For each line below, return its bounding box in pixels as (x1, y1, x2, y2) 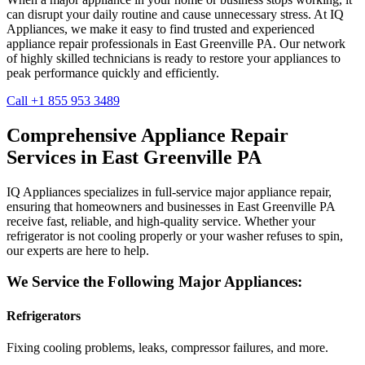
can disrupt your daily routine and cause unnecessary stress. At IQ (7, 7, 344, 21)
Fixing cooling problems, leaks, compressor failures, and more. (7, 340, 328, 354)
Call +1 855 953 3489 (7, 93, 120, 108)
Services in (7, 146, 102, 168)
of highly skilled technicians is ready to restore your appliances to (7, 51, 341, 65)
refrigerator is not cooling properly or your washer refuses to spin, (7, 228, 343, 243)
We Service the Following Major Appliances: (7, 273, 302, 291)
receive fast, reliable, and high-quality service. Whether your (7, 213, 315, 228)
